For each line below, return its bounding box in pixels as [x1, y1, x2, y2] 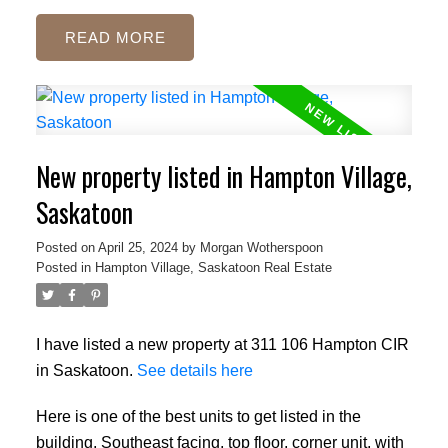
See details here [136, 361, 253, 380]
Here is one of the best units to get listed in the [35, 406, 361, 425]
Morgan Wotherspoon [199, 240, 323, 256]
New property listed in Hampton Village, [35, 157, 412, 197]
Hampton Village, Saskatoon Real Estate [94, 260, 332, 276]
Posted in [35, 260, 91, 276]
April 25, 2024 [97, 240, 178, 256]
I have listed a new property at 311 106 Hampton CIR [35, 335, 409, 354]
